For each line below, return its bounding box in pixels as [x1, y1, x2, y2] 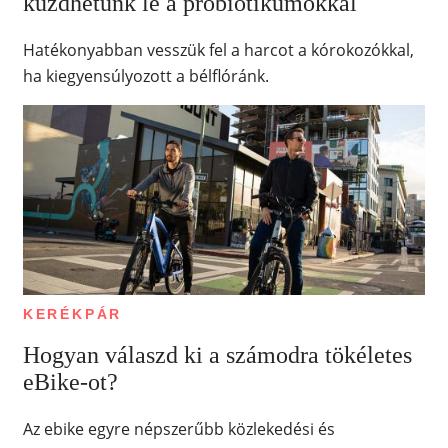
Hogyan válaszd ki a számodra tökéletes [22, 342, 412, 369]
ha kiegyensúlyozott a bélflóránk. [22, 65, 269, 88]
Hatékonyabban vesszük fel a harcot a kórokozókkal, [22, 39, 414, 62]
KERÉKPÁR [22, 306, 123, 323]
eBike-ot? [22, 369, 118, 396]
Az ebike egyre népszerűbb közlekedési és [22, 418, 335, 441]
